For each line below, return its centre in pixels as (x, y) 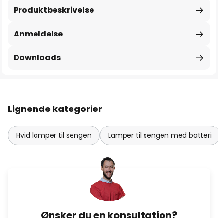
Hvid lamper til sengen (54, 135)
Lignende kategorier (55, 109)
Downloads (37, 58)
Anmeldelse (38, 34)
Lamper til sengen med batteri (160, 135)
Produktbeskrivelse (54, 10)
